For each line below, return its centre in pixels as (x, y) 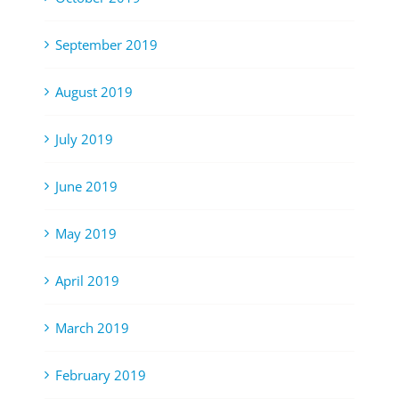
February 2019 (101, 375)
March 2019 (92, 327)
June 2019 (86, 186)
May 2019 (86, 233)
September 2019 (106, 44)
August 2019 (94, 91)
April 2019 (87, 280)
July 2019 (84, 138)
